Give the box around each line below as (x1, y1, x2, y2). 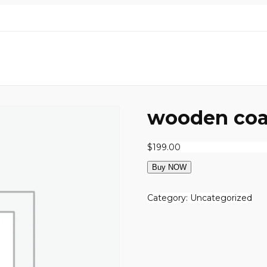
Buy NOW (152, 163, 187, 172)
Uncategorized (190, 193, 253, 204)
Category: (147, 193, 191, 204)
